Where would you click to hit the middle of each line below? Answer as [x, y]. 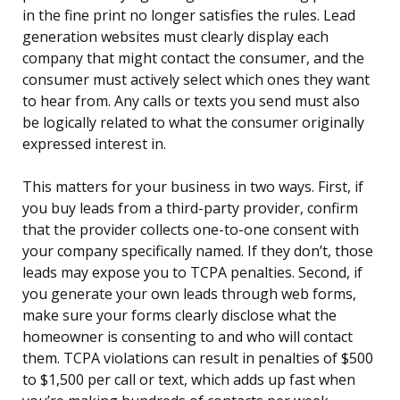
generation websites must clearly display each [175, 37]
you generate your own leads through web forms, [189, 294]
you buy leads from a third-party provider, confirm [190, 208]
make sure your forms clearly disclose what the [179, 316]
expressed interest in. [94, 144]
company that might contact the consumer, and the [193, 58]
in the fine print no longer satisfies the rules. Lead [189, 16]
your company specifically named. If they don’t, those [198, 251]
